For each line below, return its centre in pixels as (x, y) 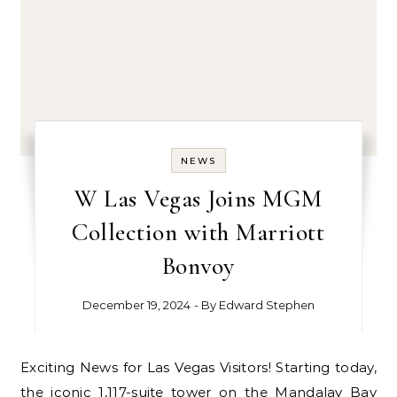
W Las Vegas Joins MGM (198, 199)
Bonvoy (198, 266)
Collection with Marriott (198, 233)
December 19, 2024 (136, 305)
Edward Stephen (266, 305)
